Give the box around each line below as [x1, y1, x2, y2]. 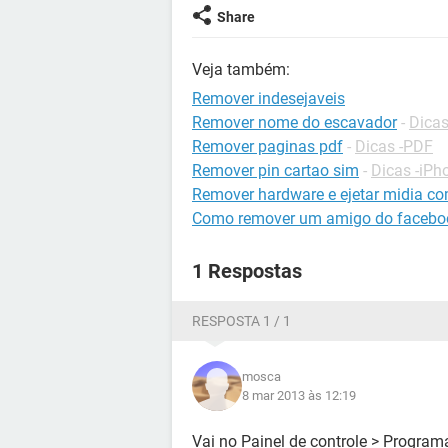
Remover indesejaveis [192, 89, 345, 108]
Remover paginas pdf [192, 137, 343, 156]
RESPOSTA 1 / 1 [192, 313, 291, 329]
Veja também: [192, 60, 290, 79]
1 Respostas [192, 259, 302, 283]
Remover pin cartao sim [192, 161, 359, 180]
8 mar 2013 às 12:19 [242, 388, 356, 403]
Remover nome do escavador [192, 113, 397, 132]
